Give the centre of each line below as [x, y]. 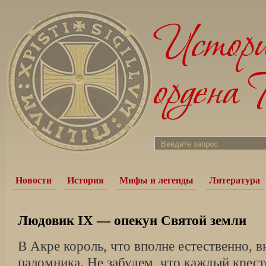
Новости [34, 180]
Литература [235, 180]
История [85, 180]
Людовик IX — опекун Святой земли [132, 221]
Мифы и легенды [156, 180]
